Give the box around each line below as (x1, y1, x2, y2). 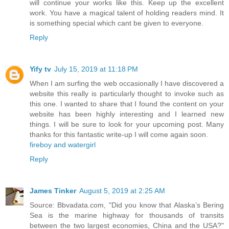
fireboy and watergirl (30, 141, 96, 149)
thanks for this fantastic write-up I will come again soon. (30, 130, 208, 139)
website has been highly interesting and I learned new (30, 110, 224, 119)
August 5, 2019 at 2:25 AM (79, 187, 165, 195)
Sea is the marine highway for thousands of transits (30, 211, 224, 220)
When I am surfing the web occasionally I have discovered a (30, 79, 224, 88)
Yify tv (30, 65, 51, 74)
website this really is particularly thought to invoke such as (30, 89, 224, 98)
